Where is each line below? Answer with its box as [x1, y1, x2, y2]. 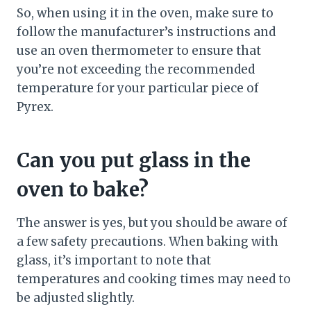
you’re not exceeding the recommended [17, 62, 255, 78]
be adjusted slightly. [17, 290, 135, 306]
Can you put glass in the [17, 148, 251, 174]
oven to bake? [17, 177, 149, 203]
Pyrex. [17, 99, 53, 115]
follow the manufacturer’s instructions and [17, 24, 276, 40]
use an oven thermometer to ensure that [17, 43, 261, 59]
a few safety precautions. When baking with [17, 234, 278, 250]
